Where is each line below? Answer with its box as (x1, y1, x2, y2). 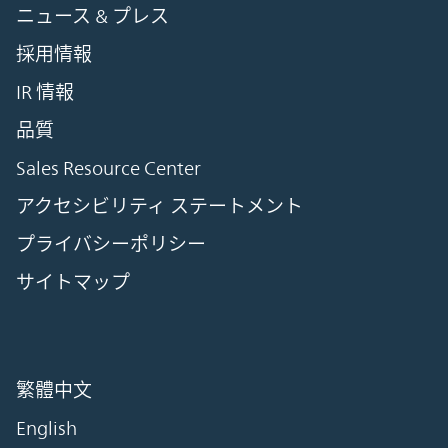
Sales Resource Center (16, 156, 201, 179)
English (16, 416, 77, 439)
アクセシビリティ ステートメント (16, 194, 303, 217)
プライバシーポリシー (16, 232, 206, 255)
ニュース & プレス (16, 4, 169, 27)
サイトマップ (16, 270, 130, 293)
